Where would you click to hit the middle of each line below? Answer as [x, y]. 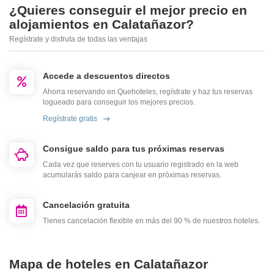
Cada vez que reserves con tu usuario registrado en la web [141, 165]
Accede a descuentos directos [106, 76]
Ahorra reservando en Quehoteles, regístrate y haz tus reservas [148, 92]
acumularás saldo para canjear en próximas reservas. [132, 175]
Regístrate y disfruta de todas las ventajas [78, 39]
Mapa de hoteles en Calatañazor [109, 264]
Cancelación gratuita [86, 205]
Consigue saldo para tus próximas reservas [134, 149]
